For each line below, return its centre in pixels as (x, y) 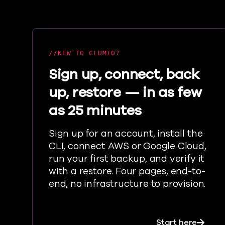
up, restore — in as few (125, 92)
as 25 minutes (95, 110)
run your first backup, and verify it (127, 159)
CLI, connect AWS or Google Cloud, (128, 146)
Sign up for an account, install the (126, 134)
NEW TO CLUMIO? (89, 53)
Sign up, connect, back (124, 74)
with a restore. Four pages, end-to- (127, 171)
